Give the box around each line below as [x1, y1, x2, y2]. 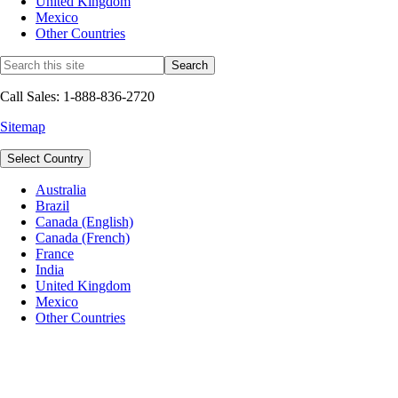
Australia [36, 181, 86, 197]
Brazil [36, 197, 69, 213]
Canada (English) [36, 213, 133, 229]
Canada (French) [36, 229, 130, 245]
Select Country [7, 151, 84, 165]
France [36, 245, 74, 261]
